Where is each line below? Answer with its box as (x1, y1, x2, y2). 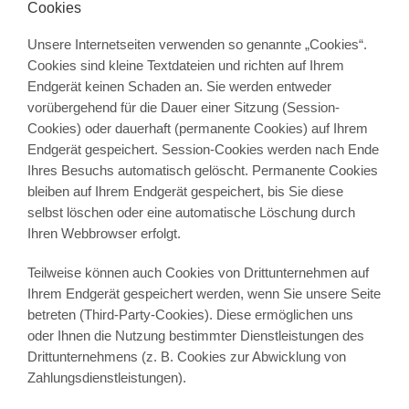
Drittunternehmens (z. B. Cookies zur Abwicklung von (26, 349, 346, 365)
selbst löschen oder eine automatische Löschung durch (26, 204, 355, 221)
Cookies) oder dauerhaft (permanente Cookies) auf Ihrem (26, 121, 368, 137)
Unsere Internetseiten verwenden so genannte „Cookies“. (26, 37, 367, 53)
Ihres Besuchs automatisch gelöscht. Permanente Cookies (26, 163, 378, 179)
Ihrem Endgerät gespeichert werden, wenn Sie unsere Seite (26, 286, 381, 302)
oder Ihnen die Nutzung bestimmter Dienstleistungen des (26, 328, 364, 344)
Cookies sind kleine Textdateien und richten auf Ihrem (26, 58, 344, 74)
